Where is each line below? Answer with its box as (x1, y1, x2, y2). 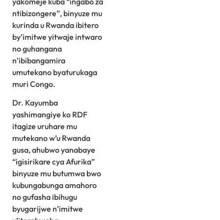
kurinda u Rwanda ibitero (12, 20, 99, 30)
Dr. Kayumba (12, 98, 58, 108)
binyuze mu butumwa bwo (12, 168, 101, 179)
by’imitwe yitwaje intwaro (12, 32, 102, 42)
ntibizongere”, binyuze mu (12, 8, 102, 19)
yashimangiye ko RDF (12, 110, 87, 120)
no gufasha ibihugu (12, 192, 77, 202)
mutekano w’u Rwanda (12, 133, 90, 143)
